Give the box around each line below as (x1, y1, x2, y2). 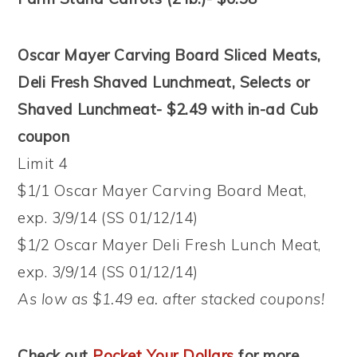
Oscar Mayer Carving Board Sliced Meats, (18, 45, 321, 65)
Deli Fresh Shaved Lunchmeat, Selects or (18, 73, 310, 92)
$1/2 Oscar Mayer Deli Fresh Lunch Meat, (18, 235, 321, 254)
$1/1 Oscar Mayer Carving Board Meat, (18, 181, 307, 200)
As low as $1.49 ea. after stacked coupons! (18, 289, 325, 308)
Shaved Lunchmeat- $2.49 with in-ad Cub (18, 100, 319, 119)
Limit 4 (18, 154, 68, 173)
